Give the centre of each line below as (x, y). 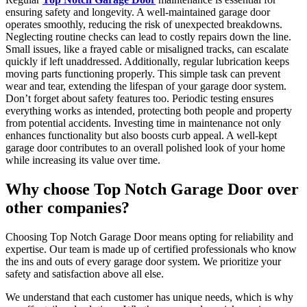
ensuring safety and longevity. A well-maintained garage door (138, 12)
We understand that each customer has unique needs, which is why (149, 297)
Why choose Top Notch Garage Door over (152, 189)
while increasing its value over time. (83, 160)
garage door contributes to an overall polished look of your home (145, 148)
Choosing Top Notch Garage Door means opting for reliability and (149, 236)
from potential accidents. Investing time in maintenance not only (143, 123)
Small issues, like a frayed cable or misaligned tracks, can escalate (147, 49)
